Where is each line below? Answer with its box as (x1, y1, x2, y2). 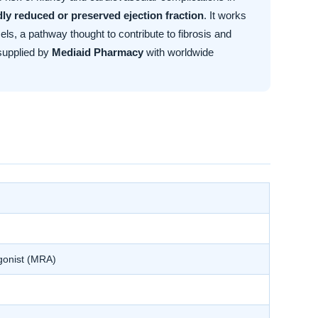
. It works (204, 9, 247, 22)
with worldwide (143, 46, 214, 59)
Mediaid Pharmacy (52, 46, 144, 59)
